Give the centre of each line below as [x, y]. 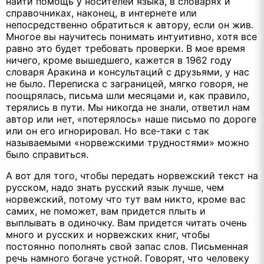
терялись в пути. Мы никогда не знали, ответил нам [128, 107]
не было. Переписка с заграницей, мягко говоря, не [127, 83]
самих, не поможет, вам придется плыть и [106, 211]
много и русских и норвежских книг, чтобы [108, 234]
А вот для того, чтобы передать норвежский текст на [132, 175]
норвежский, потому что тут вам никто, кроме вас [126, 199]
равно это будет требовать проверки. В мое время [126, 48]
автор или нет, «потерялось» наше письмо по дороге [131, 119]
